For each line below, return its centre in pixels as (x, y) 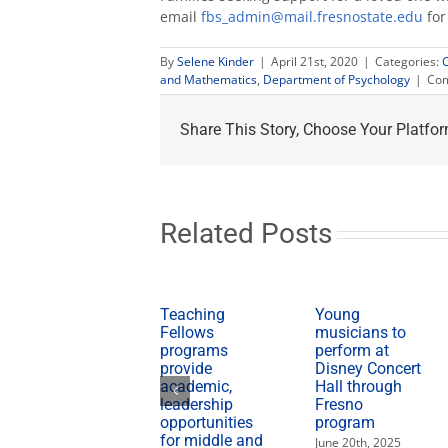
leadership (196, 404)
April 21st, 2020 (314, 62)
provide (186, 368)
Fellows (187, 332)
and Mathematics (208, 80)
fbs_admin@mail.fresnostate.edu (312, 17)
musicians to (360, 332)
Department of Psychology (336, 80)
